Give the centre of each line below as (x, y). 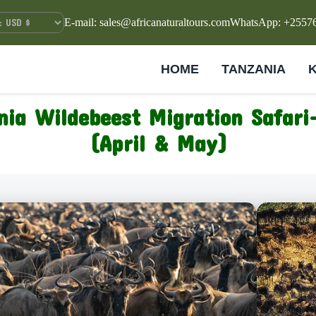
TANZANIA (254, 69)
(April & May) (158, 142)
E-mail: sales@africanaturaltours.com (147, 22)
